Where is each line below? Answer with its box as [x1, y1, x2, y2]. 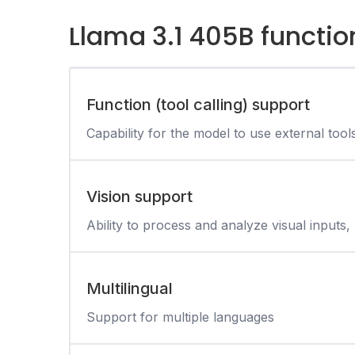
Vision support [86, 186, 193, 206]
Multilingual [86, 278, 173, 298]
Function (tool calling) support [86, 94, 310, 114]
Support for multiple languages [86, 308, 274, 325]
